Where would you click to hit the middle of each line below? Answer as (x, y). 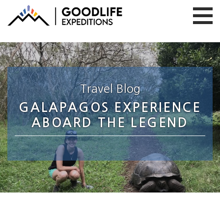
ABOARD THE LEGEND (110, 123)
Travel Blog (110, 88)
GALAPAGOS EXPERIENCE (110, 108)
